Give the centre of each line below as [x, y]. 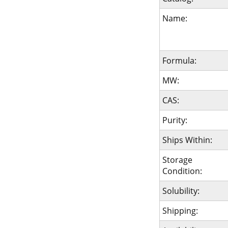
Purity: [175, 120]
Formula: [179, 61]
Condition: [182, 171]
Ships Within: [187, 140]
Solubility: [181, 191]
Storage [177, 160]
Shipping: [180, 211]
